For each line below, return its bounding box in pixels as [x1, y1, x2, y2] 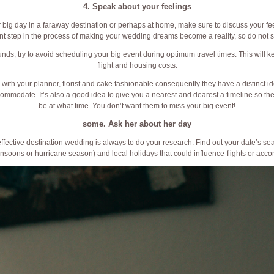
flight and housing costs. [97, 61, 177, 70]
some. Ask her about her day [83, 119, 191, 129]
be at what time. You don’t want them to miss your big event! [39, 102, 235, 111]
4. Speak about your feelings [83, 2, 191, 12]
